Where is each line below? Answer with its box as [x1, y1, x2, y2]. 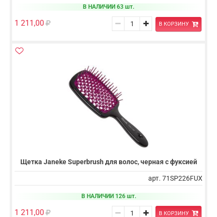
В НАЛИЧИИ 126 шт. [81, 192, 136, 200]
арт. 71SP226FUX [148, 174, 202, 182]
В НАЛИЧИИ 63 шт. [83, 3, 134, 11]
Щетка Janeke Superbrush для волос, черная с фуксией [20, 157, 197, 166]
